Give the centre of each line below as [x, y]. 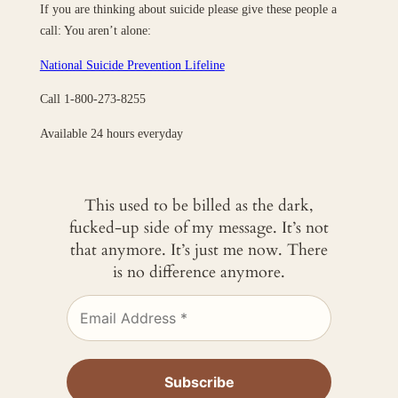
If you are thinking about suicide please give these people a [188, 9]
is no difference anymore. [199, 273]
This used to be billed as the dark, [199, 206]
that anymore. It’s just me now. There [199, 251]
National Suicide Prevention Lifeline [132, 64]
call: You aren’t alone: [95, 31]
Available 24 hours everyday [111, 133]
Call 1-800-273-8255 [92, 99]
